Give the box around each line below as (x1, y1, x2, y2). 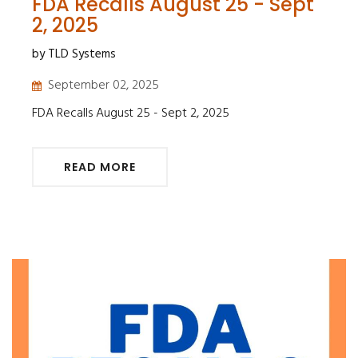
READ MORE (64, 158, 136, 175)
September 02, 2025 (48, 74, 159, 96)
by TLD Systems (32, 44, 116, 64)
